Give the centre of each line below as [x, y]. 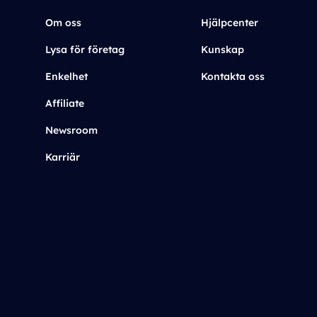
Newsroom [71, 130]
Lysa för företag [85, 50]
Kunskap [223, 50]
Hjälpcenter [230, 23]
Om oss [63, 23]
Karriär [63, 157]
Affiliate [65, 103]
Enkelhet [67, 76]
